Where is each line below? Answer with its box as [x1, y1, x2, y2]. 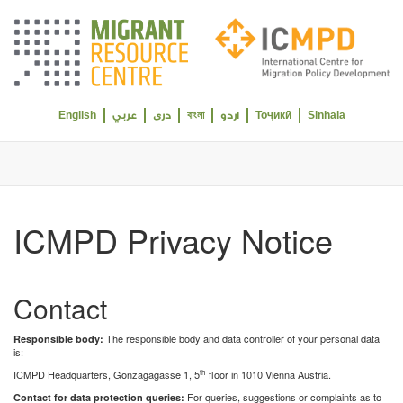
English [58, 108, 96, 121]
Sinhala [307, 108, 345, 121]
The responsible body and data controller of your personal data [103, 330, 380, 345]
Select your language [13, 105, 104, 121]
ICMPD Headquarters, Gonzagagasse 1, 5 [13, 366, 200, 381]
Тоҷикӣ [255, 108, 291, 121]
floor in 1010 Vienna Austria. [206, 366, 331, 381]
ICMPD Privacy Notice [13, 216, 333, 263]
